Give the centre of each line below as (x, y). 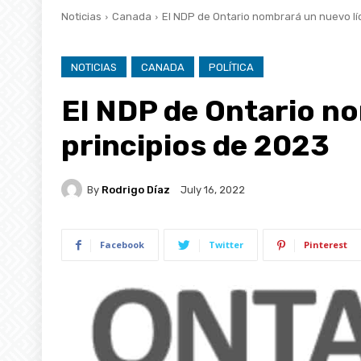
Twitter (226, 244)
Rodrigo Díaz (136, 189)
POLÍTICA (231, 67)
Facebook (122, 244)
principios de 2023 (195, 145)
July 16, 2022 (213, 189)
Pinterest (326, 244)
